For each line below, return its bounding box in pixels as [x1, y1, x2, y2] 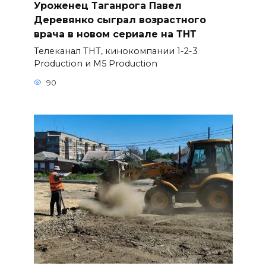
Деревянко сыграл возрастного [33, 14, 206, 26]
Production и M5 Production [33, 58, 157, 69]
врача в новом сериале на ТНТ [33, 28, 197, 40]
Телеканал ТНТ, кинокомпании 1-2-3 [33, 46, 198, 57]
